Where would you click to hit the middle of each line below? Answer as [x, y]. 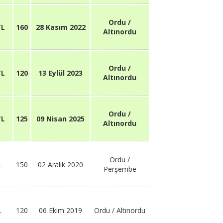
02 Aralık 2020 [60, 165]
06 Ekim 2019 [60, 210]
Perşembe [120, 169]
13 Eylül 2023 [60, 73]
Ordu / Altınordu [120, 210]
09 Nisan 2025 [60, 119]
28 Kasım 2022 [60, 27]
